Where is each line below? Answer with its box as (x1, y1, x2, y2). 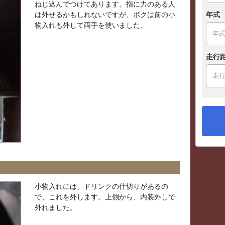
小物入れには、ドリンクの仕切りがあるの (35, 182, 168, 190)
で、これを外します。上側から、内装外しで (35, 192, 175, 201)
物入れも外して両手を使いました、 (35, 21, 147, 29)
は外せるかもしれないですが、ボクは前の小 (35, 10, 175, 19)
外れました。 (35, 203, 77, 211)
